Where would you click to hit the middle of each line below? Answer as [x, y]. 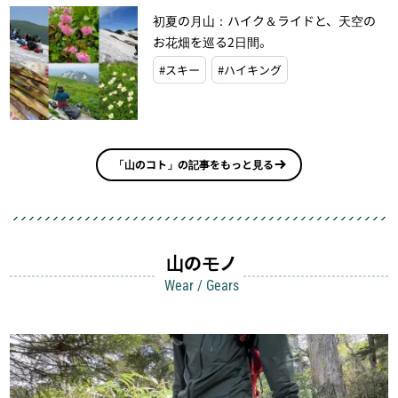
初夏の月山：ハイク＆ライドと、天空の [264, 20]
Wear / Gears [202, 285]
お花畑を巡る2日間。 [212, 41]
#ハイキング [249, 69]
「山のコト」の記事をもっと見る [193, 164]
